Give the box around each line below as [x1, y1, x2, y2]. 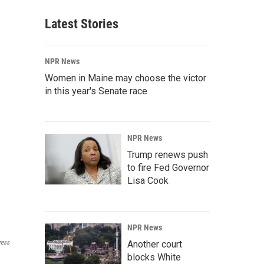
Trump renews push [127, 149, 208, 160]
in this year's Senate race [45, 85, 147, 97]
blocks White [127, 252, 181, 263]
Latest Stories [45, 16, 118, 31]
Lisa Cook [127, 175, 169, 186]
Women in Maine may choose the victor [45, 72, 206, 84]
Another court [127, 239, 182, 250]
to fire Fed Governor [127, 162, 209, 173]
